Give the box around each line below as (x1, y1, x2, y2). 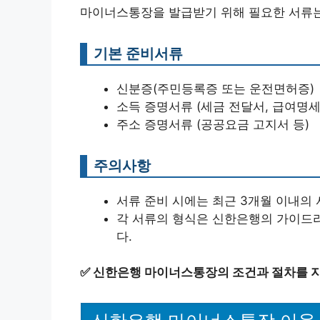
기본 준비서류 (94, 44, 183, 62)
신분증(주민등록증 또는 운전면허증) (116, 81, 314, 96)
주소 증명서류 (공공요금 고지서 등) (116, 116, 309, 131)
